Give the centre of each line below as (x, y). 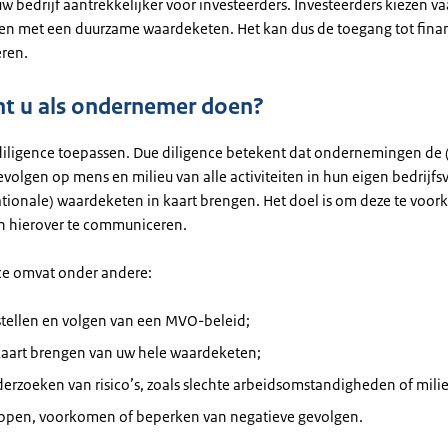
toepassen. (94, 152)
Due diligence (178, 152)
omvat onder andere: (81, 272)
